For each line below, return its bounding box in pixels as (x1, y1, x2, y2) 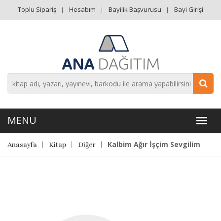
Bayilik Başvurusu (109, 5, 161, 14)
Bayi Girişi (174, 5, 203, 14)
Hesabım (69, 5, 96, 14)
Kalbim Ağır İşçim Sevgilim (108, 140, 200, 149)
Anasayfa (7, 141, 37, 149)
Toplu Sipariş (18, 5, 56, 14)
